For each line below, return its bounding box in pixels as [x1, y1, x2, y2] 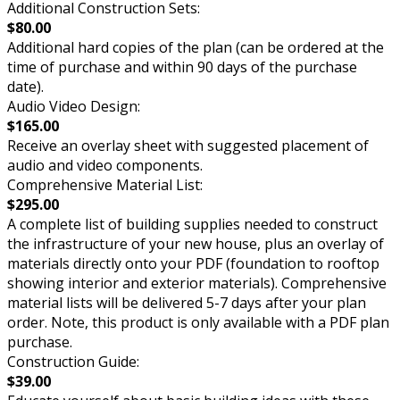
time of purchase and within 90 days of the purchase [7, 57, 357, 78]
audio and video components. [7, 155, 203, 176]
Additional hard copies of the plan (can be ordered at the [7, 37, 384, 58]
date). [7, 77, 44, 97]
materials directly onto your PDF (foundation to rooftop [7, 254, 379, 274]
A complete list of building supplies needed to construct [7, 214, 378, 235]
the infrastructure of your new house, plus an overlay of [7, 234, 384, 254]
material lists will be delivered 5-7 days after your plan [7, 293, 366, 313]
